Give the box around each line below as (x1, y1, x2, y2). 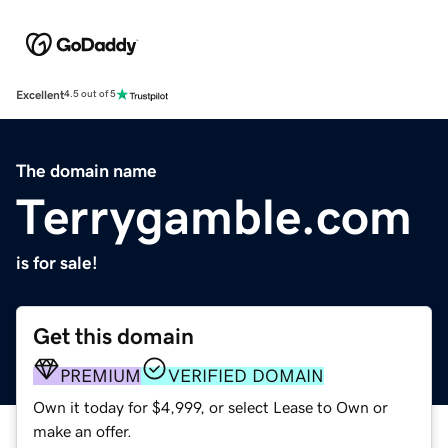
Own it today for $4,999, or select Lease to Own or (33, 398, 388, 415)
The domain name (16, 161, 157, 180)
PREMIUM (60, 366, 141, 385)
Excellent (16, 88, 64, 101)
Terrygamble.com (16, 191, 412, 242)
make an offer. (33, 422, 132, 439)
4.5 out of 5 (64, 89, 116, 100)
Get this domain (33, 324, 194, 348)
